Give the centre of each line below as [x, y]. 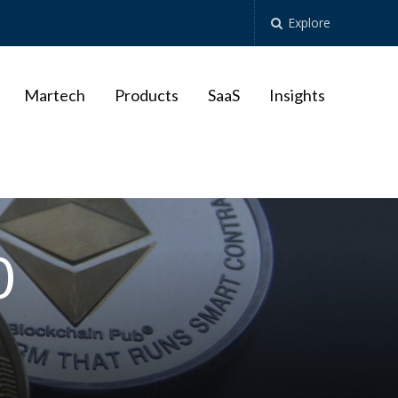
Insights [297, 96]
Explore [308, 23]
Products [146, 96]
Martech [54, 96]
